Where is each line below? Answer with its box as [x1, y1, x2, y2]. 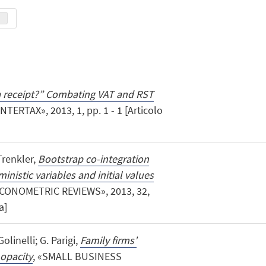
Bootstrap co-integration [37, 152, 149, 166]
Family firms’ [80, 233, 137, 247]
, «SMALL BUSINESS [32, 249, 122, 263]
